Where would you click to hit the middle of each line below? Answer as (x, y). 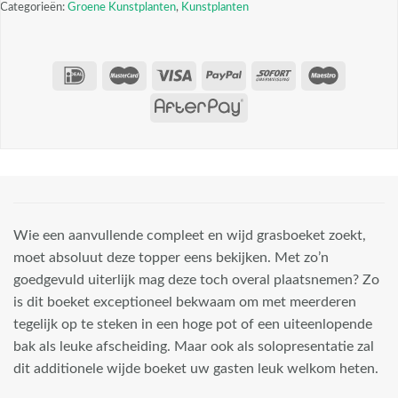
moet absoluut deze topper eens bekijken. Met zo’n (171, 257)
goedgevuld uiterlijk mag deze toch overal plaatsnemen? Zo (196, 279)
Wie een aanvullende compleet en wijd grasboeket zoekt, (190, 235)
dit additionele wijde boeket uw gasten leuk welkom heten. (196, 368)
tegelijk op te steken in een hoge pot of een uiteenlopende (193, 324)
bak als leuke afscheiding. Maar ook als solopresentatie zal (194, 346)
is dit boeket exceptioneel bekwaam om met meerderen (185, 302)
